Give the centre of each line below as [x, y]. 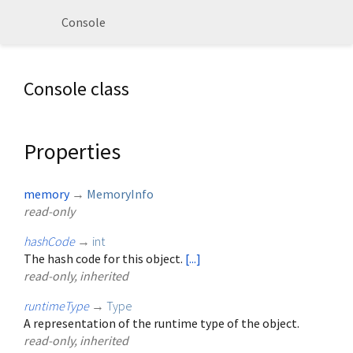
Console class [76, 89]
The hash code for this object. [104, 259]
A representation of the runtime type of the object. [162, 323]
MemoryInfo [120, 194]
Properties [72, 151]
